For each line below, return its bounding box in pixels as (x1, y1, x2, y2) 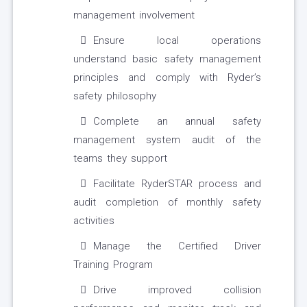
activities (73, 214, 114, 228)
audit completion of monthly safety (73, 196, 261, 209)
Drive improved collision (93, 284, 261, 297)
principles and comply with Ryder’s (73, 71, 261, 84)
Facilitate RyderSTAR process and (93, 177, 261, 191)
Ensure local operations (93, 34, 261, 47)
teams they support (73, 152, 167, 165)
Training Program (73, 258, 153, 271)
